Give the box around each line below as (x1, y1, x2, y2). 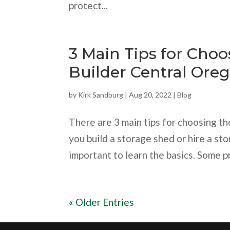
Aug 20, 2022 (129, 90, 172, 99)
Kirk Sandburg (78, 90, 124, 99)
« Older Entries (69, 196, 135, 208)
